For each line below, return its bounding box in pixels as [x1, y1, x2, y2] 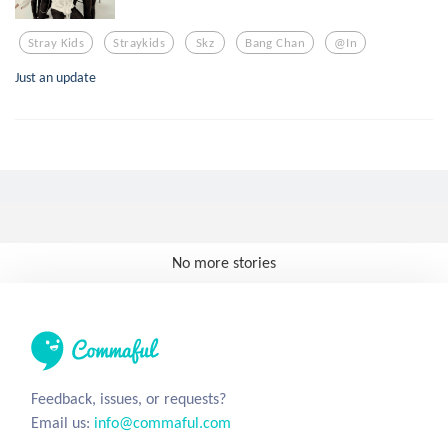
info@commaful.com [94, 413, 231, 433]
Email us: [31, 413, 94, 433]
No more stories [172, 253, 276, 273]
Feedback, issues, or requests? [31, 389, 226, 409]
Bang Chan [245, 34, 306, 50]
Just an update [15, 68, 96, 87]
